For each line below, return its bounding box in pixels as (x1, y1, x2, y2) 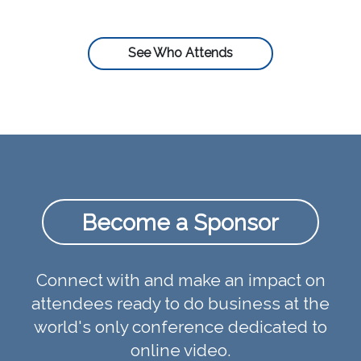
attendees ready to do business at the (31, 293, 330, 313)
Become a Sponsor (82, 209, 279, 235)
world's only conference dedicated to (34, 316, 327, 337)
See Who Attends (128, 45, 233, 61)
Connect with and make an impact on (35, 269, 326, 290)
